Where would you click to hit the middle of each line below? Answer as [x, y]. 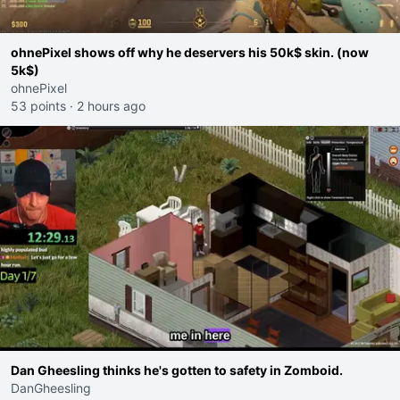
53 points [38, 106]
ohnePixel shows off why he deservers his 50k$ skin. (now [190, 52]
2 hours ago [111, 106]
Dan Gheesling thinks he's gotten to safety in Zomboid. [177, 370]
